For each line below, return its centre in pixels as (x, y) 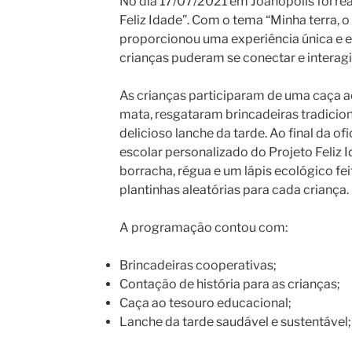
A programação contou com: (203, 227)
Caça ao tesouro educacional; (205, 302)
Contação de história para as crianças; (229, 284)
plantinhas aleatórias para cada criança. (234, 189)
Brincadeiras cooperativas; (198, 265)
